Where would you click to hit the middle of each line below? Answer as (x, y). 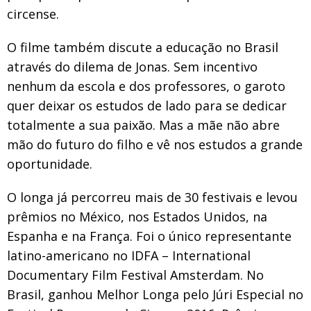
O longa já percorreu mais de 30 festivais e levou (152, 197)
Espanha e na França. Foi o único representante (149, 236)
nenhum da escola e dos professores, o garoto (146, 86)
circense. (33, 14)
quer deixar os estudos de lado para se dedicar (147, 105)
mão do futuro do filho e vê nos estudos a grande (155, 144)
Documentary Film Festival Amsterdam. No (135, 275)
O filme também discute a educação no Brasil (143, 47)
